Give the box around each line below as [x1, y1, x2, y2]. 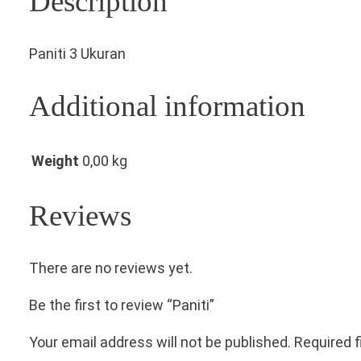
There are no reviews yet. [29, 259, 193, 277]
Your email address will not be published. [29, 334, 291, 351]
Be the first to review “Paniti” [29, 297, 214, 314]
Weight [31, 152, 79, 170]
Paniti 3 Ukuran [29, 45, 126, 63]
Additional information [29, 89, 305, 123]
